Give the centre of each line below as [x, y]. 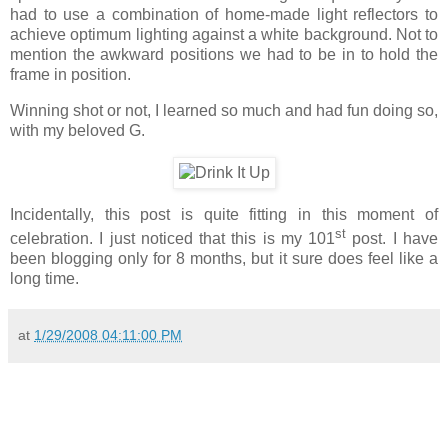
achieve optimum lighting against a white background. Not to [224, 35]
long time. [44, 279]
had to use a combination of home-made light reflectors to [224, 15]
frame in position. [70, 75]
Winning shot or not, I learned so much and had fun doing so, [224, 111]
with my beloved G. [77, 131]
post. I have [392, 239]
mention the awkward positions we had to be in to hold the [224, 55]
